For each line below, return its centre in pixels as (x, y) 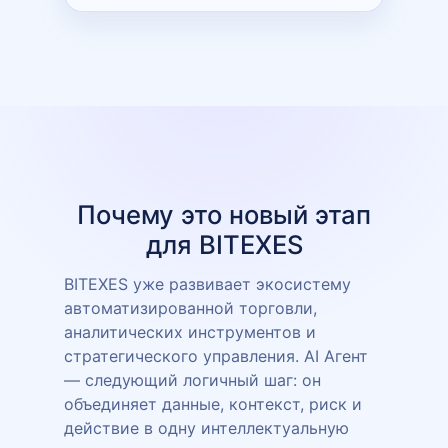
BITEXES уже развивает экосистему (207, 283)
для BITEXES (224, 244)
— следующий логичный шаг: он (192, 379)
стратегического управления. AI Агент (216, 355)
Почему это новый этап (224, 214)
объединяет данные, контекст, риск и (213, 403)
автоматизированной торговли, (190, 307)
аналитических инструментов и (190, 331)
